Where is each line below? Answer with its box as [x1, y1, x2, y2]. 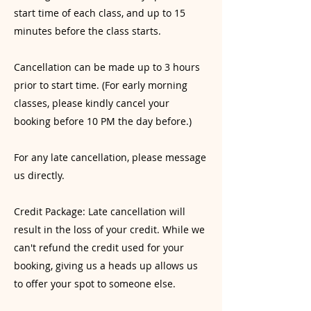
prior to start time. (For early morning [14, 78, 187, 92]
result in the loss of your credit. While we [14, 223, 205, 236]
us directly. [14, 169, 65, 182]
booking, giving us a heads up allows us [14, 259, 198, 272]
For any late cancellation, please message [14, 151, 206, 164]
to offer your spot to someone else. [14, 277, 176, 290]
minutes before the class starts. [14, 24, 161, 37]
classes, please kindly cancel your [14, 96, 169, 110]
